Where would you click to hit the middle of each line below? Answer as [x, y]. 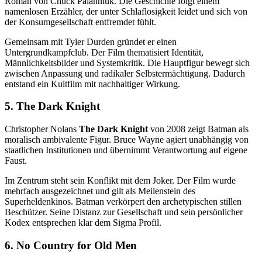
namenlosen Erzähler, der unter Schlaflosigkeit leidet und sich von [126, 11]
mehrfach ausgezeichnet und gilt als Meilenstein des [100, 191]
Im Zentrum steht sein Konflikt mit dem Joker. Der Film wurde [120, 181]
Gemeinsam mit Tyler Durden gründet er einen [91, 42]
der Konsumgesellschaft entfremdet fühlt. [80, 22]
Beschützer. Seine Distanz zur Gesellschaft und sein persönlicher [124, 212]
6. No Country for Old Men [71, 245]
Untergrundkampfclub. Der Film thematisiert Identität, [104, 52]
